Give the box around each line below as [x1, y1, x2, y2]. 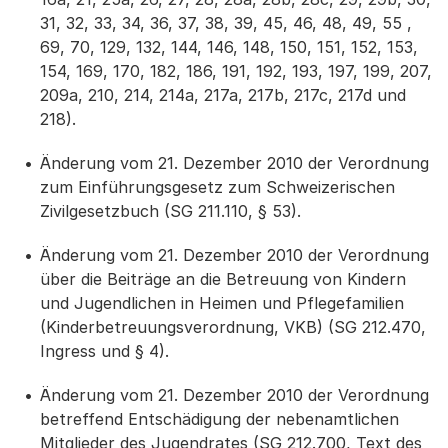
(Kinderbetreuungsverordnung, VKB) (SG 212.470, [40, 317, 426, 337]
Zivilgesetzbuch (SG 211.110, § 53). [40, 201, 301, 221]
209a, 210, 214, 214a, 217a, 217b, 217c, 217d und [40, 85, 406, 105]
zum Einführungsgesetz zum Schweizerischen [40, 177, 395, 197]
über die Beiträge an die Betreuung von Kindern [40, 269, 406, 289]
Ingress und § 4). [40, 341, 169, 361]
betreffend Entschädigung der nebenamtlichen [40, 409, 399, 429]
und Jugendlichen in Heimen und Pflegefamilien [40, 293, 404, 313]
